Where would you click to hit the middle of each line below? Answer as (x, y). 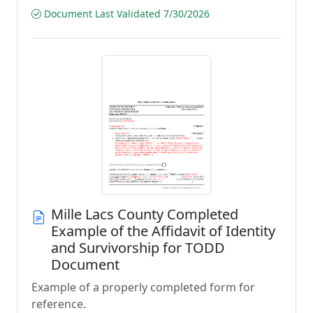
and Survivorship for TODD (138, 248)
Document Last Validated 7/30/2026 (125, 14)
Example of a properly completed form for (143, 287)
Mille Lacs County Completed (145, 214)
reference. (59, 304)
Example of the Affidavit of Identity (163, 231)
